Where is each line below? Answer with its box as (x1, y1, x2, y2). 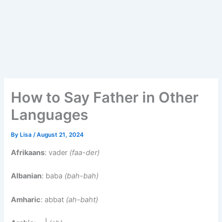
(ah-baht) (66, 195, 99, 204)
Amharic (11, 195, 41, 204)
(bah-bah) (64, 171, 99, 181)
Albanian (11, 171, 42, 181)
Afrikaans (11, 148, 45, 157)
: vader (45, 148, 70, 157)
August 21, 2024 (37, 131, 84, 139)
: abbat (41, 195, 66, 204)
